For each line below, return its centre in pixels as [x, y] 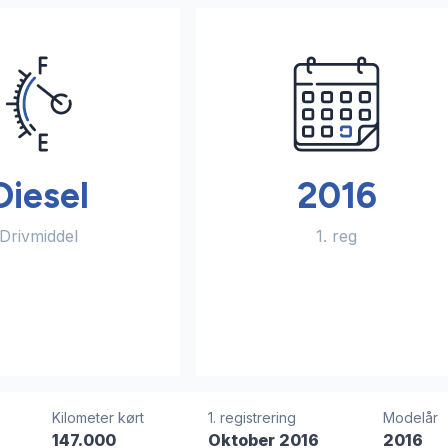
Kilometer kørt [97, 418]
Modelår [410, 418]
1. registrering [251, 418]
